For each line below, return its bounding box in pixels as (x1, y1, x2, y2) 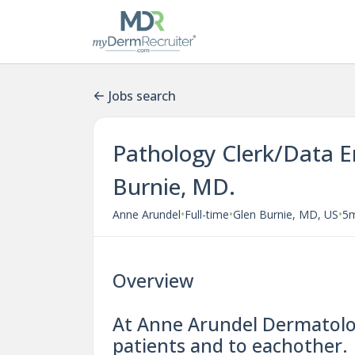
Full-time (185, 206, 229, 222)
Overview (113, 268, 193, 293)
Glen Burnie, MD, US (233, 206, 338, 222)
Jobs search (109, 87, 176, 105)
